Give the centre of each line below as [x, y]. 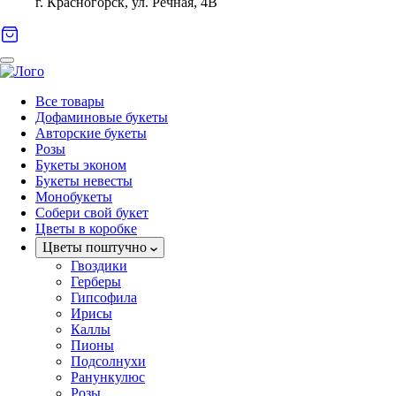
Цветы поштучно [96, 247]
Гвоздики [99, 266]
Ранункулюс [108, 377]
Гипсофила [104, 297]
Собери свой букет [92, 213]
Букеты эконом [81, 165]
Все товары [70, 101]
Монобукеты [74, 197]
